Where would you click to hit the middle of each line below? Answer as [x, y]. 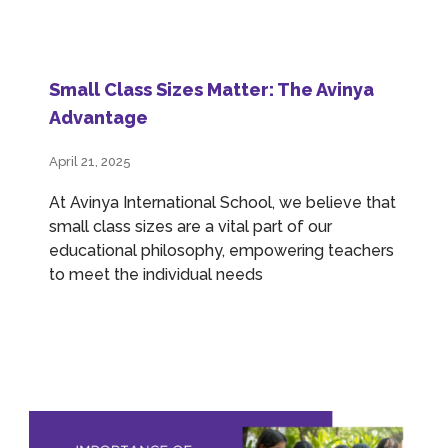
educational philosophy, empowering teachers [221, 251]
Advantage [98, 118]
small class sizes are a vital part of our [190, 227]
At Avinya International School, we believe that [222, 203]
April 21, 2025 [90, 162]
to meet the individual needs [156, 275]
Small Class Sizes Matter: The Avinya [211, 90]
